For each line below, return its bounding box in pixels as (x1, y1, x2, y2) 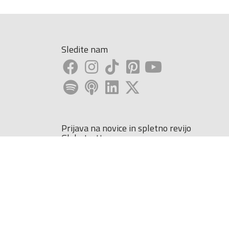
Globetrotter (61, 131, 111, 145)
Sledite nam (61, 42, 108, 57)
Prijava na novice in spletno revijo (61, 121, 191, 135)
